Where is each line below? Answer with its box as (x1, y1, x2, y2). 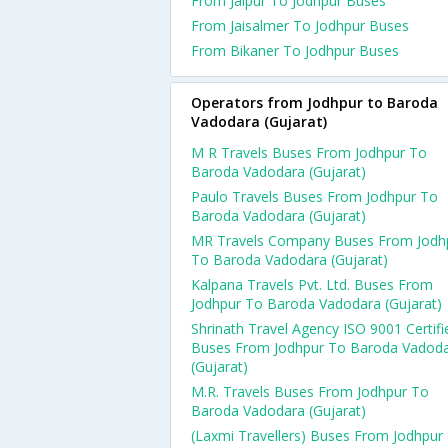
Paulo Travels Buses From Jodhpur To (191, 187, 438, 206)
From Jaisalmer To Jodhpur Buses (191, 16, 409, 35)
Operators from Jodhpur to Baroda (191, 93, 438, 112)
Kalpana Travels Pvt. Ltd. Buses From (191, 275, 433, 294)
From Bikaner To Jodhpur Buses (191, 41, 399, 60)
